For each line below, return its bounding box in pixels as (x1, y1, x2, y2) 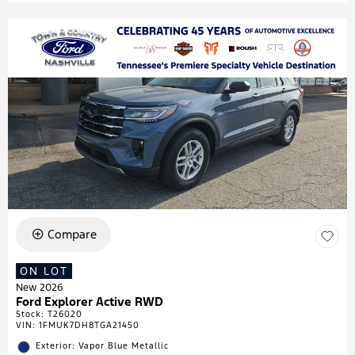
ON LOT (20, 263, 68, 278)
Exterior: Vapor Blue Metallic (36, 340, 169, 351)
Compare (47, 226, 97, 242)
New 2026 (16, 281, 63, 294)
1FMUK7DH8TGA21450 (39, 319, 139, 330)
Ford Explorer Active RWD (16, 293, 163, 309)
